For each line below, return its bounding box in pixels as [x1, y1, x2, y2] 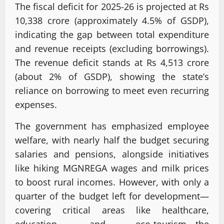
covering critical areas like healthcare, [15, 203, 209, 216]
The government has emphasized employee [15, 119, 209, 132]
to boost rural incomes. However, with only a [15, 175, 209, 188]
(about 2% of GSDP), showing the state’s [15, 70, 209, 82]
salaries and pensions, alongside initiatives [15, 147, 209, 160]
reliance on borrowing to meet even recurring [15, 84, 209, 96]
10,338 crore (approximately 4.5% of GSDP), [15, 14, 209, 26]
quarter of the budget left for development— [15, 189, 209, 202]
